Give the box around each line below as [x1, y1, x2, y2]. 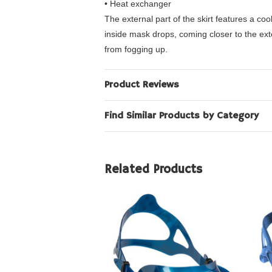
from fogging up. [104, 44, 168, 54]
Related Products [104, 162, 202, 177]
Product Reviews [104, 79, 179, 91]
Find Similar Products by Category [104, 110, 259, 122]
